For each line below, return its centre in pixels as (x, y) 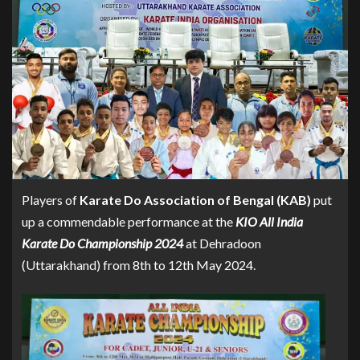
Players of (51, 199)
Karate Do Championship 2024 (104, 243)
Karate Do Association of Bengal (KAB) (195, 199)
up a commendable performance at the (129, 221)
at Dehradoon (223, 243)
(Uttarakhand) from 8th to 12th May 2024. (139, 264)
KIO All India (269, 221)
